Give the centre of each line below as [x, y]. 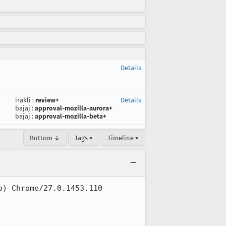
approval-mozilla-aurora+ [74, 108]
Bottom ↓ [45, 138]
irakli [23, 100]
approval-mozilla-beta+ [71, 116]
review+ [47, 100]
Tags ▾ [84, 138]
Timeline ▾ [123, 138]
